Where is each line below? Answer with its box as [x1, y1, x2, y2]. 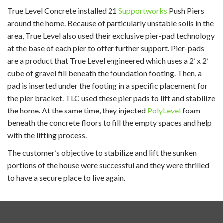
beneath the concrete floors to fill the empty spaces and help [7, 118, 212, 127]
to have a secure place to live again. [7, 173, 125, 182]
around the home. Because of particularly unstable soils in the [7, 18, 214, 28]
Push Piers [167, 6, 204, 15]
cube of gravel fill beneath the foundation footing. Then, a [7, 68, 202, 78]
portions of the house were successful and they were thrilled [7, 160, 209, 170]
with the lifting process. [7, 130, 87, 140]
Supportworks [118, 6, 167, 15]
